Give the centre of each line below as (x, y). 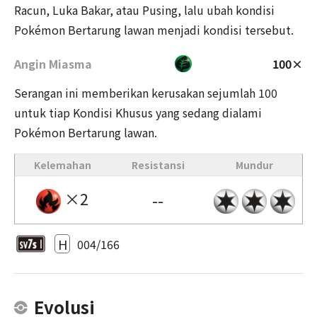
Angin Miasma (53, 63)
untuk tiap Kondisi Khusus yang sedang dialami (138, 113)
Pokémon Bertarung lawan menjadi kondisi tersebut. (154, 30)
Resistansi (158, 165)
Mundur (254, 165)
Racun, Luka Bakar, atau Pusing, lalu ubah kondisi (144, 10)
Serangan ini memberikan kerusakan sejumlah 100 (146, 93)
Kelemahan (62, 165)
